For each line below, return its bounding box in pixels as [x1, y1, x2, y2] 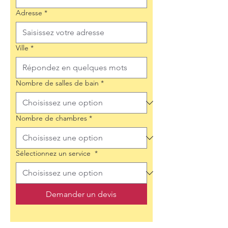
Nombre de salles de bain [16, 78, 99, 88]
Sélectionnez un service [16, 149, 93, 158]
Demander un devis [46, 189, 117, 199]
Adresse [16, 8, 42, 17]
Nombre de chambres [16, 113, 87, 123]
